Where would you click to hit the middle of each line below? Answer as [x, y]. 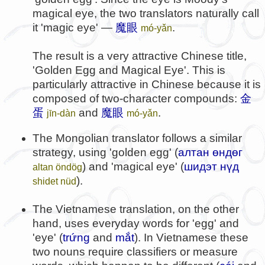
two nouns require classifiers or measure [135, 251]
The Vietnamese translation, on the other [136, 209]
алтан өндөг [210, 152]
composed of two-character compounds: [136, 98]
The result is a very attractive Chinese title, [140, 56]
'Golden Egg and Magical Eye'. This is [129, 70]
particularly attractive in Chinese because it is [147, 84]
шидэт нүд [211, 166]
